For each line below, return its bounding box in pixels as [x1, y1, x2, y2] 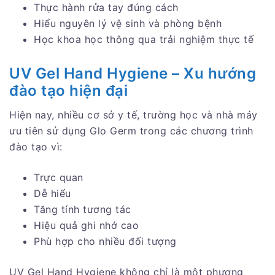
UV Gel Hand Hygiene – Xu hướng [9, 64, 256, 82]
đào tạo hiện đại [9, 81, 128, 99]
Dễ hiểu [34, 187, 71, 199]
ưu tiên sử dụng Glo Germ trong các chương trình [9, 124, 254, 137]
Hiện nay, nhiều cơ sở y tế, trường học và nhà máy [9, 108, 258, 121]
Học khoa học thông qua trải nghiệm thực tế [34, 33, 254, 45]
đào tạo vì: [9, 140, 63, 153]
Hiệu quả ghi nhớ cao [34, 219, 139, 231]
